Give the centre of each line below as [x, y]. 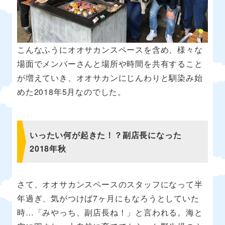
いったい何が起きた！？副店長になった [106, 135]
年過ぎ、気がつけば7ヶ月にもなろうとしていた [108, 198]
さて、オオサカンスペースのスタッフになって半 [110, 184]
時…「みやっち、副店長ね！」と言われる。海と [110, 212]
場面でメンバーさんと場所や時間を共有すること [110, 63]
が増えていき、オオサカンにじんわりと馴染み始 [110, 77]
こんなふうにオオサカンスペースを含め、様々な [110, 49]
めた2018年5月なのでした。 [72, 91]
